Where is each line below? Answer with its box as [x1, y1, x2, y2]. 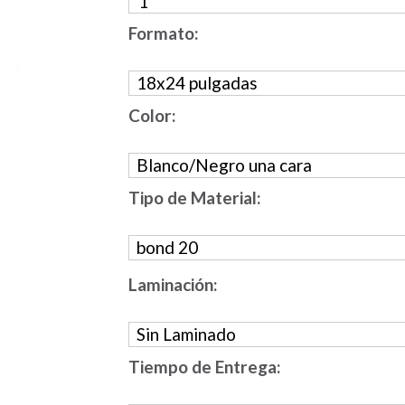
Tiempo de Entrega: [127, 356, 281, 377]
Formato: [127, 23, 199, 43]
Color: [127, 105, 176, 126]
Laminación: [127, 274, 218, 295]
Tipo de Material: [127, 187, 261, 208]
